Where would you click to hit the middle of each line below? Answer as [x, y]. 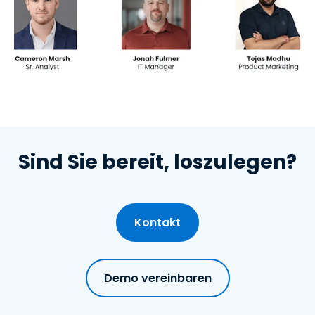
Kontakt [157, 223]
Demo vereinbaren [157, 278]
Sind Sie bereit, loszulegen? [157, 162]
